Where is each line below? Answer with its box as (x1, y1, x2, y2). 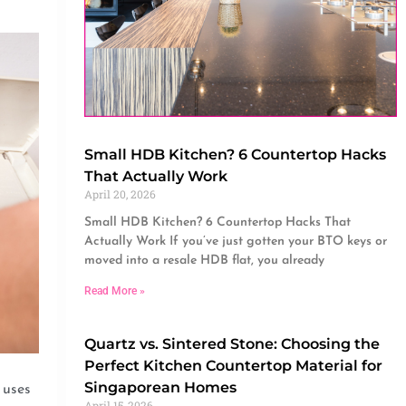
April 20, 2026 (83, 187, 156, 202)
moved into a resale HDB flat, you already (83, 254, 324, 268)
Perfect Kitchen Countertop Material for (83, 357, 382, 375)
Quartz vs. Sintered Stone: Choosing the (83, 335, 380, 353)
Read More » (83, 285, 145, 298)
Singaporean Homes (83, 379, 237, 397)
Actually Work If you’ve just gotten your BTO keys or (83, 235, 387, 249)
